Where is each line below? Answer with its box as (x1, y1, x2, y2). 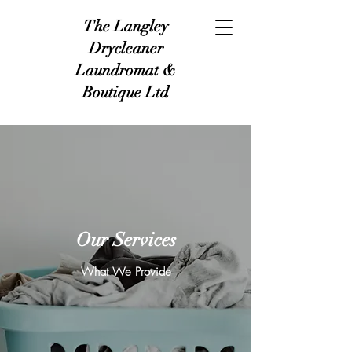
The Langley (83, 16, 168, 36)
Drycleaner (88, 38, 163, 58)
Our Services (75, 228, 176, 251)
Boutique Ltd (82, 82, 169, 102)
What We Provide (80, 264, 171, 280)
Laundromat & (75, 60, 176, 80)
